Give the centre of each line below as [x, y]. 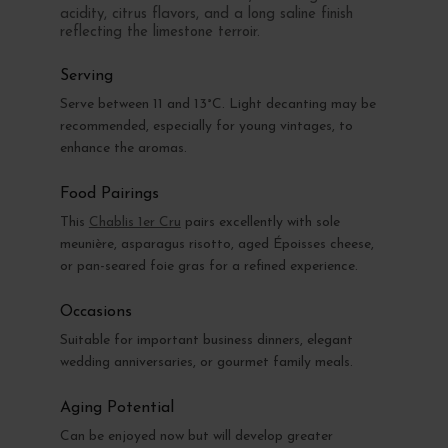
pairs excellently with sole [260, 222]
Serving [86, 75]
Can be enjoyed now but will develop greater [196, 436]
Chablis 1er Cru [134, 222]
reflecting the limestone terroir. [159, 32]
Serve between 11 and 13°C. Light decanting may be [217, 104]
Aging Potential [116, 407]
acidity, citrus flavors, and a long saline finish [206, 14]
